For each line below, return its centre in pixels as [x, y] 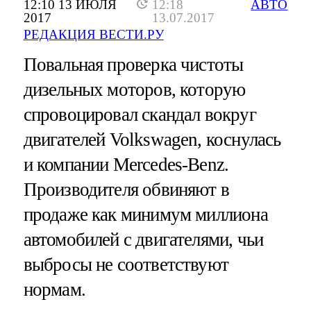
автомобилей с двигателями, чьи [143, 240]
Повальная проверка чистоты [133, 65]
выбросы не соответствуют [126, 265]
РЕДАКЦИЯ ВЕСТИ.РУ [93, 35]
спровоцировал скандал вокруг [140, 115]
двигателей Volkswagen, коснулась [152, 140]
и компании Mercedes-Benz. [126, 165]
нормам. [54, 290]
